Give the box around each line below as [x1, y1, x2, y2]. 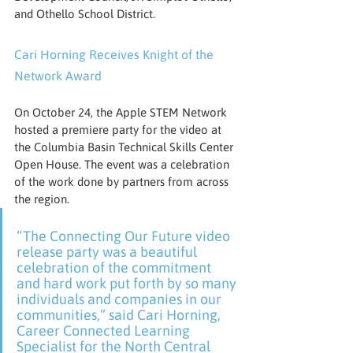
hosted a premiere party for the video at [14, 122, 225, 136]
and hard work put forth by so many [17, 274, 240, 292]
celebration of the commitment [17, 258, 214, 276]
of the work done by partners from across [14, 174, 232, 188]
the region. [14, 191, 69, 206]
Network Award [14, 68, 102, 83]
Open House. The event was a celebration [14, 157, 232, 171]
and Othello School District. [14, 6, 155, 20]
